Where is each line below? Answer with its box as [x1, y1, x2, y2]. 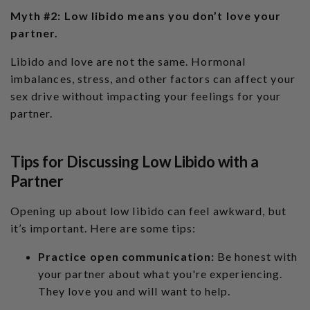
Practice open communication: [38, 250, 215, 264]
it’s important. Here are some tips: [10, 221, 197, 235]
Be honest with [215, 250, 298, 264]
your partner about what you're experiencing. [38, 267, 283, 281]
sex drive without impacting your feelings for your [10, 89, 282, 102]
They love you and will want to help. [38, 284, 231, 298]
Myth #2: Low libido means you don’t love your [10, 9, 282, 22]
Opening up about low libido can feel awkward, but [10, 204, 287, 218]
